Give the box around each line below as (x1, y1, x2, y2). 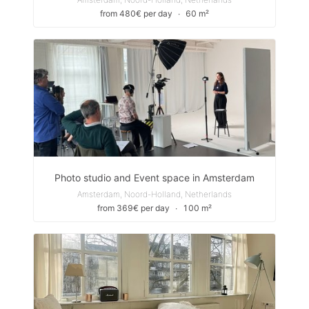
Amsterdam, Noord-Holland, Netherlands (77, 189, 232, 199)
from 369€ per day (97, 203, 170, 213)
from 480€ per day (100, 8, 172, 19)
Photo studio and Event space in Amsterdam (54, 172, 255, 183)
